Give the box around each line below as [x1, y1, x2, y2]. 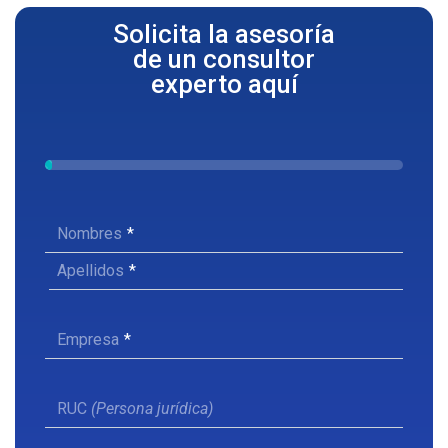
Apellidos [57, 261, 124, 281]
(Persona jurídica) [91, 399, 213, 419]
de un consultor [133, 44, 315, 75]
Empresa [57, 330, 119, 350]
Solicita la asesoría [113, 19, 335, 50]
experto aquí [150, 69, 298, 100]
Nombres [57, 224, 122, 244]
